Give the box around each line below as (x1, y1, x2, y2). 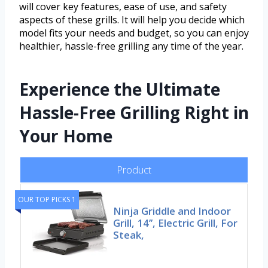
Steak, (113, 227, 145, 242)
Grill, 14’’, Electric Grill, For (113, 215, 238, 230)
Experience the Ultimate (19, 78, 220, 101)
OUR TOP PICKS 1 (18, 194, 76, 205)
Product (117, 163, 151, 177)
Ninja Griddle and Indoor (113, 203, 232, 218)
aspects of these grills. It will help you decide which (19, 13, 245, 27)
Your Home (19, 124, 112, 148)
